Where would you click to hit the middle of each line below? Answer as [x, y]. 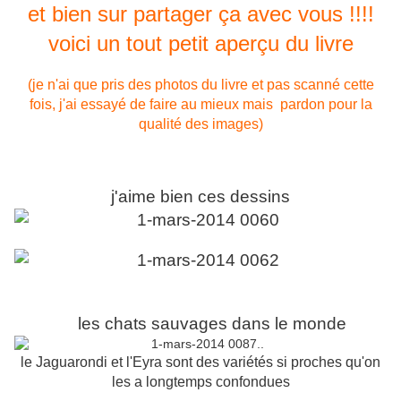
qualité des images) [200, 124]
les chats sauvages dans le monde [208, 324]
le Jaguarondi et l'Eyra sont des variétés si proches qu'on [200, 363]
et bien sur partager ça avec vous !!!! [200, 14]
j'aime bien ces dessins [200, 197]
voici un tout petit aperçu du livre [200, 44]
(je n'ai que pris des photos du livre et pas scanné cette [200, 85]
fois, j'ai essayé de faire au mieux [136, 105]
